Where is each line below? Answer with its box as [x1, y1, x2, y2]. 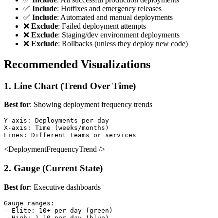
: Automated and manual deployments [57, 13, 173, 21]
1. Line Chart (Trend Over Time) [4, 80, 136, 91]
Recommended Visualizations [4, 57, 150, 71]
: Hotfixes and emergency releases [57, 4, 162, 13]
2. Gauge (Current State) [4, 163, 103, 174]
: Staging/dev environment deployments [58, 30, 180, 39]
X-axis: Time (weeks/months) [4, 124, 109, 132]
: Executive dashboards [30, 182, 101, 191]
